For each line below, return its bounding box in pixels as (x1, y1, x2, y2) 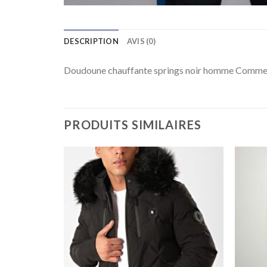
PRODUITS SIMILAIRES (64, 117, 201, 132)
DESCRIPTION (64, 36, 119, 46)
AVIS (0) (126, 36, 156, 46)
